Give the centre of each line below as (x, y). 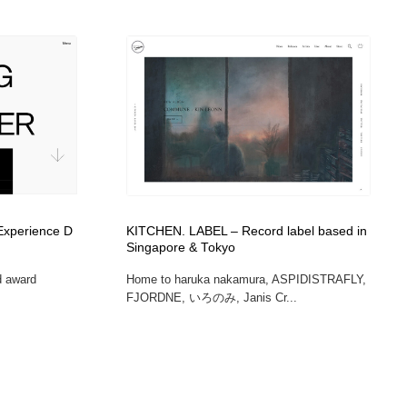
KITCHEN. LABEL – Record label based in (246, 232)
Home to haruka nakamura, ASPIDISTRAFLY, (246, 280)
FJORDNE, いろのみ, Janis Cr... (211, 298)
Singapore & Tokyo (180, 248)
